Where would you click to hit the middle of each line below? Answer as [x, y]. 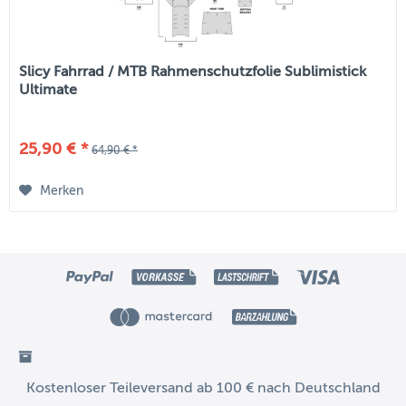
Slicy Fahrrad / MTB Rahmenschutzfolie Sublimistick [193, 71]
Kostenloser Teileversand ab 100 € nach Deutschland [203, 388]
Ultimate [48, 89]
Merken [62, 191]
